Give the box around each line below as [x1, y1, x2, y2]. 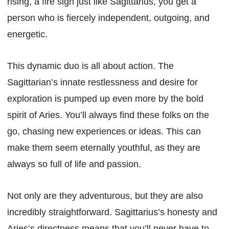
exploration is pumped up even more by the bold [7, 94, 203, 104]
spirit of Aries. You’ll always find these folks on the [7, 110, 209, 121]
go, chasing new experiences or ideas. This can [7, 126, 201, 137]
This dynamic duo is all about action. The [7, 61, 174, 72]
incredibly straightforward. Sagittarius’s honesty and [7, 207, 217, 218]
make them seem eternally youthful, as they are [7, 143, 200, 153]
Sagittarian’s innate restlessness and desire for [7, 77, 198, 88]
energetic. [7, 29, 48, 40]
